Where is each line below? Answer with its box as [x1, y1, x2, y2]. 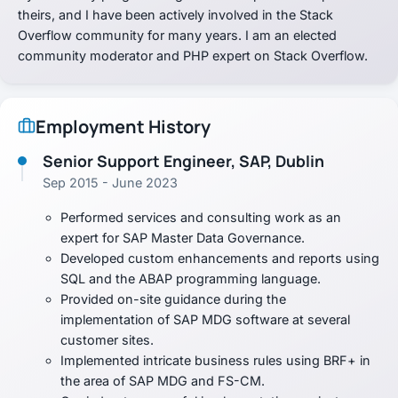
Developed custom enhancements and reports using [60, 251, 379, 267]
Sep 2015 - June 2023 [43, 175, 178, 191]
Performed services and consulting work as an [60, 210, 341, 226]
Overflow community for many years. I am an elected [18, 27, 337, 43]
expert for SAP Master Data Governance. [60, 230, 305, 246]
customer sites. [60, 332, 154, 348]
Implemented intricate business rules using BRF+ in [60, 353, 370, 369]
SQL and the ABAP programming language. [60, 271, 321, 287]
